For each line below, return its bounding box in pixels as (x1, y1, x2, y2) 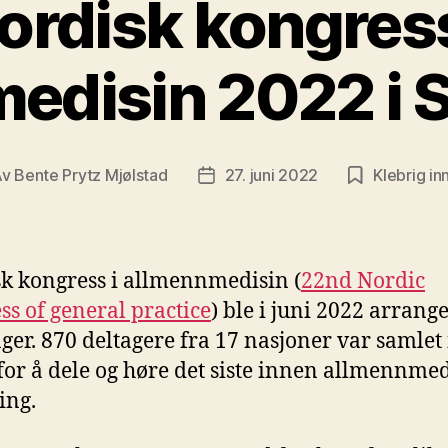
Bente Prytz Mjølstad (14, 164, 168, 185)
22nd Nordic (301, 267, 425, 295)
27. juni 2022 (224, 164, 319, 185)
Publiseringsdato (205, 166, 328, 187)
